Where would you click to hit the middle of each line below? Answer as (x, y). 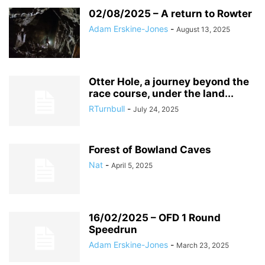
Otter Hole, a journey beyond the (169, 82)
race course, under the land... (161, 93)
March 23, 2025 (203, 245)
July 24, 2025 (156, 109)
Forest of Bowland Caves (150, 150)
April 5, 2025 (132, 165)
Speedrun (113, 230)
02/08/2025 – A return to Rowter (170, 14)
